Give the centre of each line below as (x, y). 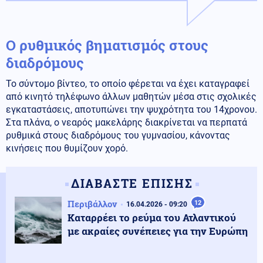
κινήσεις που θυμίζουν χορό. (67, 148)
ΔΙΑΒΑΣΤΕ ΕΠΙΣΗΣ (132, 183)
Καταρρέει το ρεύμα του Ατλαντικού (152, 217)
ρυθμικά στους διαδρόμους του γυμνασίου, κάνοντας (118, 135)
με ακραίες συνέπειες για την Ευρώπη (158, 231)
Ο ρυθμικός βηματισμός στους (107, 45)
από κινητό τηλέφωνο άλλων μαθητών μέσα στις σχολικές (131, 96)
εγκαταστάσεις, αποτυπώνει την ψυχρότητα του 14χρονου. (131, 109)
